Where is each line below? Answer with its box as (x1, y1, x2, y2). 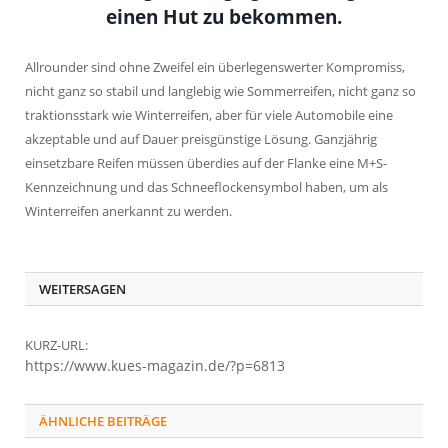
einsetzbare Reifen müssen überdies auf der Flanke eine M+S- (25, 154, 387, 173)
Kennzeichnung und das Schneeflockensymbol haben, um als (25, 178, 388, 197)
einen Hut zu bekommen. (106, 4, 342, 31)
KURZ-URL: (25, 337, 88, 355)
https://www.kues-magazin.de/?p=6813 (25, 356, 285, 376)
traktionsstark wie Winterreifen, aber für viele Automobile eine (25, 106, 393, 125)
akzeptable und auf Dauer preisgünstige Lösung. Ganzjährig (25, 130, 377, 149)
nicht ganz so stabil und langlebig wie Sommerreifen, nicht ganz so (25, 82, 416, 101)
